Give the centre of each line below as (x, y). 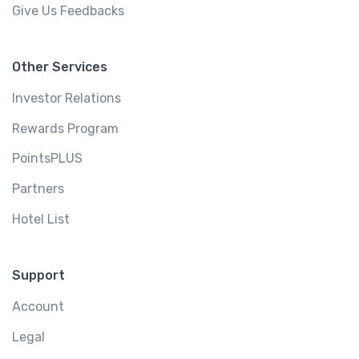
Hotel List (41, 219)
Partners (38, 188)
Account (38, 307)
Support (38, 276)
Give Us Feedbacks (68, 10)
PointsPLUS (47, 159)
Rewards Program (65, 128)
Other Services (60, 67)
